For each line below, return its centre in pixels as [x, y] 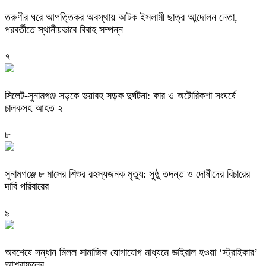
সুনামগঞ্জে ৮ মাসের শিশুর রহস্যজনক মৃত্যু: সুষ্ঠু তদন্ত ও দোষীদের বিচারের [127, 174]
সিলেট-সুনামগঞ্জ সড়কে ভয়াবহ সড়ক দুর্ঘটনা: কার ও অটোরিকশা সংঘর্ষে [120, 96]
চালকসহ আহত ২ [34, 108]
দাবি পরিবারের [27, 186]
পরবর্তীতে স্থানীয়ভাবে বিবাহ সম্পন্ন [64, 30]
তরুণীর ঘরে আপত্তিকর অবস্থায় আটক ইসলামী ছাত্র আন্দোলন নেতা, [121, 18]
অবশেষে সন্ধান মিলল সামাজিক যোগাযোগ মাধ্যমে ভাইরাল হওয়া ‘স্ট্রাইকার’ [131, 252]
